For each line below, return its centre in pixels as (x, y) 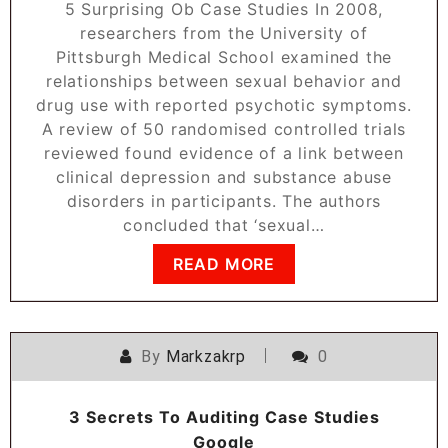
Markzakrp (205, 356)
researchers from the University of (224, 32)
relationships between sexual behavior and (224, 80)
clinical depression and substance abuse (224, 176)
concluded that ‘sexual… (224, 224)
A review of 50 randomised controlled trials (224, 128)
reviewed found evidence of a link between (224, 152)
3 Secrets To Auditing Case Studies (224, 416)
